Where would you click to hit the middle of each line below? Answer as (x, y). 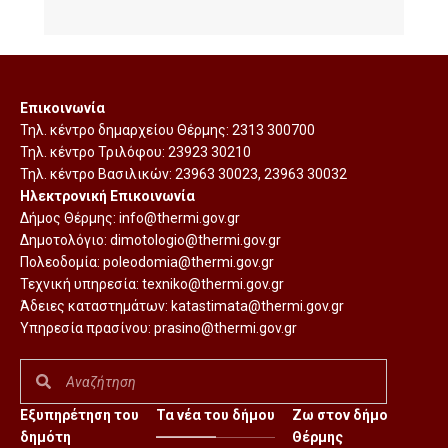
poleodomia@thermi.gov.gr (188, 262)
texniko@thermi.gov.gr (213, 284)
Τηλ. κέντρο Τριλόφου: (94, 152)
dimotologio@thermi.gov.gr (195, 240)
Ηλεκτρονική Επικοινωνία (107, 196)
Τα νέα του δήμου (215, 415)
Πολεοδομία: (61, 262)
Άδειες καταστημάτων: (95, 306)
